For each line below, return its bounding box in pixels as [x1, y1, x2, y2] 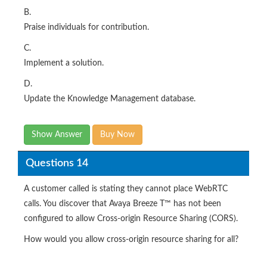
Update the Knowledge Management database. [24, 95, 195, 103]
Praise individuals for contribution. [24, 23, 149, 32]
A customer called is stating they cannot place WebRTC [24, 185, 228, 193]
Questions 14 [25, 157, 88, 169]
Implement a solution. [24, 59, 104, 67]
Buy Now [100, 131, 135, 139]
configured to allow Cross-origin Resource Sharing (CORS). [24, 215, 238, 223]
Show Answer [32, 131, 82, 139]
